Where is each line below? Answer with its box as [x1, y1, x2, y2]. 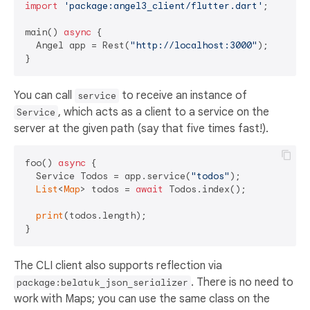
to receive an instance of [119, 88, 247, 102]
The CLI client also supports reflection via [14, 258, 222, 273]
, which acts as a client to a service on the [58, 104, 269, 119]
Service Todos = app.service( [25, 170, 191, 182]
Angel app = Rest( [25, 39, 130, 51]
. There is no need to [191, 275, 293, 289]
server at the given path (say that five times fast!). [14, 121, 268, 136]
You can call [14, 88, 75, 102]
